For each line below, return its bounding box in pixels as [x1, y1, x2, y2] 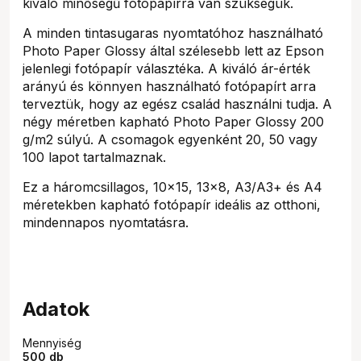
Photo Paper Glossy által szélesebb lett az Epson [23, 42, 324, 59]
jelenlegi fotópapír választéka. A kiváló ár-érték [23, 60, 310, 77]
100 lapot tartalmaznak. [23, 148, 166, 165]
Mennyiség [23, 335, 81, 350]
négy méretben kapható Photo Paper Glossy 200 [23, 113, 324, 130]
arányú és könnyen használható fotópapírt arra [23, 77, 316, 94]
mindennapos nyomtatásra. [23, 214, 189, 230]
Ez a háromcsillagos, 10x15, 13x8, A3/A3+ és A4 [23, 178, 322, 195]
